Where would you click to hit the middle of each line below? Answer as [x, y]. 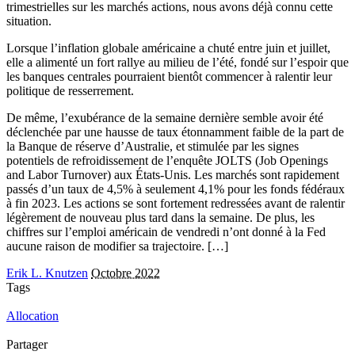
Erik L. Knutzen [47, 273]
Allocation [32, 316]
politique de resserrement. [70, 91]
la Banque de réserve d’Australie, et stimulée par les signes [153, 146]
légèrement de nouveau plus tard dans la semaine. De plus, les [160, 218]
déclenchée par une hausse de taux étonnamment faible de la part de [175, 132]
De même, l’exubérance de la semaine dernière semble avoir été [165, 118]
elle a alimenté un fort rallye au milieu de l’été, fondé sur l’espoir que [177, 62]
